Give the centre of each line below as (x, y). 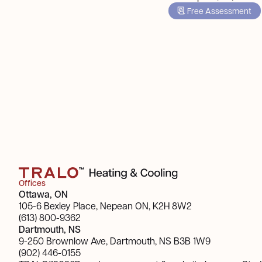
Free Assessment (219, 10)
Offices (32, 183)
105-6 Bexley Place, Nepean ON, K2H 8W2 (105, 206)
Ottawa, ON (43, 194)
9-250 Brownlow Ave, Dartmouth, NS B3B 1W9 (115, 241)
